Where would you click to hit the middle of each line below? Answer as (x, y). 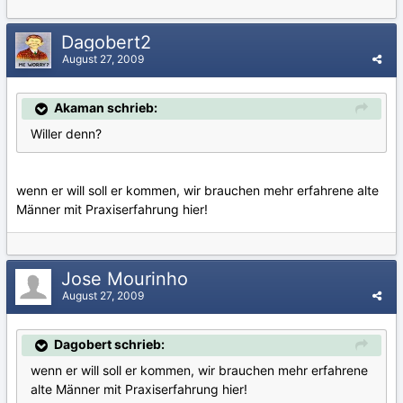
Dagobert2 (109, 42)
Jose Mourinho (127, 279)
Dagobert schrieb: (109, 344)
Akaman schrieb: (106, 107)
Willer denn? (66, 134)
